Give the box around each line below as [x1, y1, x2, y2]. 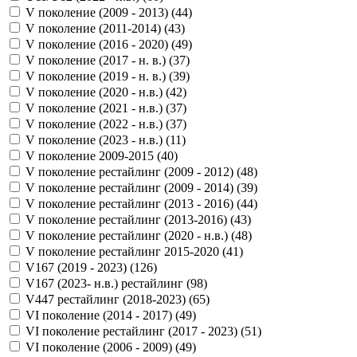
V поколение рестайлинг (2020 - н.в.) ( [25, 228, 235, 242]
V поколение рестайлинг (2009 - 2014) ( [25, 180, 241, 194]
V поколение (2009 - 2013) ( [25, 5, 175, 19]
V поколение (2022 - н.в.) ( [25, 116, 170, 131]
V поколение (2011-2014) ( [25, 21, 168, 35]
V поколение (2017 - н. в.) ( [25, 53, 173, 67]
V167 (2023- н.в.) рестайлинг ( [25, 276, 190, 290]
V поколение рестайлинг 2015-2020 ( [25, 244, 226, 258]
